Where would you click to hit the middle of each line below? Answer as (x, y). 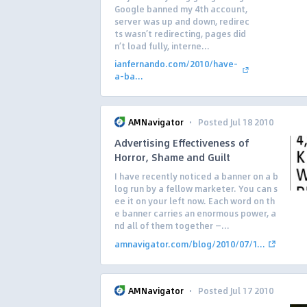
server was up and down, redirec (182, 21)
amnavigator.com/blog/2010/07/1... (190, 244)
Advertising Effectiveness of (182, 143)
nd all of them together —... (172, 225)
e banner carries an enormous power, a (195, 213)
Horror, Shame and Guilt (172, 157)
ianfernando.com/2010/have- (176, 64)
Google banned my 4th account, (181, 9)
